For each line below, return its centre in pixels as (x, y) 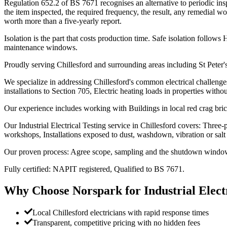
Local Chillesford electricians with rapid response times (121, 213)
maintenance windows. (41, 47)
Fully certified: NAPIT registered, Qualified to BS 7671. (94, 169)
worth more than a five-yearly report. (63, 21)
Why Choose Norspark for (74, 190)
